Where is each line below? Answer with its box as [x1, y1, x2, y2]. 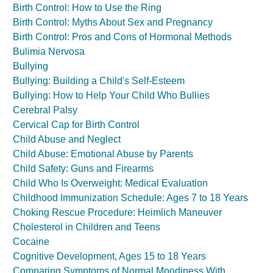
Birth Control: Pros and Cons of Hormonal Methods [13, 32, 232, 42]
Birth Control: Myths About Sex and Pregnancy [13, 17, 213, 27]
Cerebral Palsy [13, 105, 77, 115]
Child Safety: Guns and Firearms [13, 163, 154, 174]
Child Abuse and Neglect [13, 134, 121, 144]
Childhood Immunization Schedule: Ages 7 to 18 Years [13, 193, 248, 203]
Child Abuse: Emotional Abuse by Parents [13, 149, 193, 159]
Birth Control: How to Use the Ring [13, 2, 161, 13]
